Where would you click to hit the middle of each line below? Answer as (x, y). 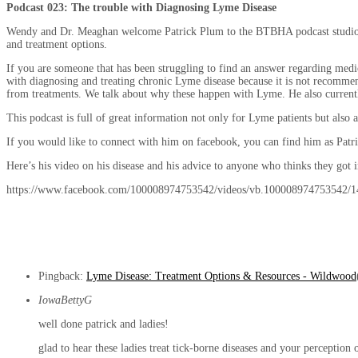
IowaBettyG (65, 300)
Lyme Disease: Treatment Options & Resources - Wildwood (221, 276)
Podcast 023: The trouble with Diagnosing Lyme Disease (141, 8)
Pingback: (62, 276)
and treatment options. (57, 45)
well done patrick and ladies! (103, 324)
